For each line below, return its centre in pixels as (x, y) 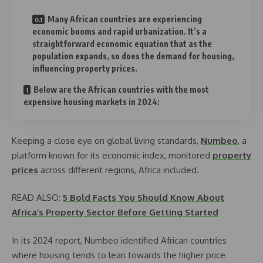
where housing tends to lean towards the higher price (119, 255)
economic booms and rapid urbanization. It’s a (119, 31)
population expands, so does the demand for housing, (133, 56)
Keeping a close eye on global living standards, (106, 140)
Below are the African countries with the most (121, 90)
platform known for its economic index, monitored (112, 155)
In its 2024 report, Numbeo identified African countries (119, 240)
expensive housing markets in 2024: (92, 102)
